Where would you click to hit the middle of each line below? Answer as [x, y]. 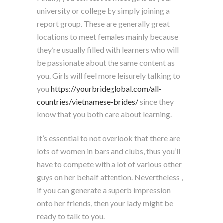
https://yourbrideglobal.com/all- [106, 88]
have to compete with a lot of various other [109, 164]
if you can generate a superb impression [104, 190]
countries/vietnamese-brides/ [88, 101]
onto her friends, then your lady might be [105, 203]
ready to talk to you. [71, 216]
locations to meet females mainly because [108, 36]
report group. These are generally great [103, 23]
